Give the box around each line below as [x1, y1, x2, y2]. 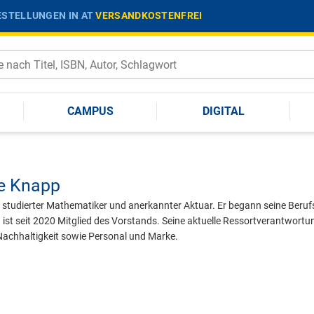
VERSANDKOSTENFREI [95, 9, 203, 21]
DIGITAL [203, 104, 245, 118]
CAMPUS [67, 104, 114, 118]
